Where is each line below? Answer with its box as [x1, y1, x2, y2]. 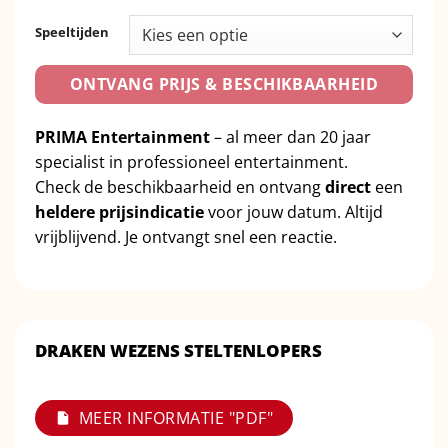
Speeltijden [35, 22, 109, 41]
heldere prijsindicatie [35, 200, 204, 223]
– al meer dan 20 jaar [210, 125, 371, 148]
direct [325, 175, 371, 198]
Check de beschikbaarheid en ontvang [35, 175, 325, 198]
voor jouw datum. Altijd [204, 200, 383, 223]
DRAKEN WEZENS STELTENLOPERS [35, 339, 322, 363]
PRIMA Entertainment [35, 125, 210, 148]
